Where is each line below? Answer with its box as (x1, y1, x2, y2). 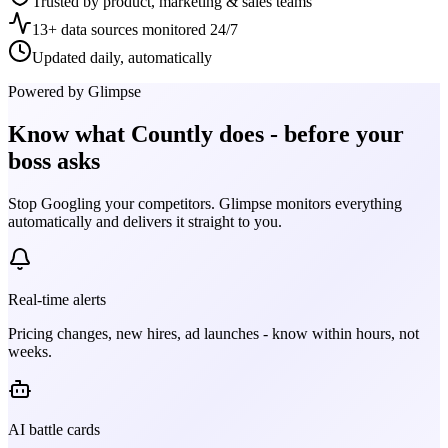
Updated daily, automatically (32, 49, 212, 67)
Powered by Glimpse (8, 83, 141, 101)
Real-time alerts (8, 290, 106, 308)
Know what (8, 120, 131, 147)
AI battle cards (8, 420, 100, 438)
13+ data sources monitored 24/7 (32, 21, 238, 39)
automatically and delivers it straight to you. (8, 212, 282, 230)
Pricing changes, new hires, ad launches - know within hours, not (8, 324, 419, 342)
